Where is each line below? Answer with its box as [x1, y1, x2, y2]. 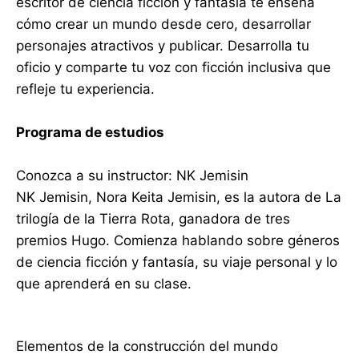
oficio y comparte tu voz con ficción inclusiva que [16, 59, 331, 76]
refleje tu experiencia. [16, 81, 155, 98]
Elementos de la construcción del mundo [16, 338, 278, 355]
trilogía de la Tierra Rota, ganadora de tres [16, 211, 290, 228]
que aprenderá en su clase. [16, 276, 192, 292]
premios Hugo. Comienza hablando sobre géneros [16, 232, 340, 249]
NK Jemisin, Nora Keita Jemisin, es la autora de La [16, 189, 341, 206]
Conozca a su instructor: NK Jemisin [16, 167, 248, 184]
